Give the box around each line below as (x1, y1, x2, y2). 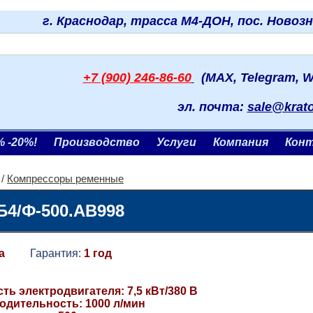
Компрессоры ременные (7, 173, 124, 184)
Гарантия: (5, 247, 84, 259)
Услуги (156, 136, 196, 148)
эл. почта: (177, 100, 247, 114)
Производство (54, 136, 140, 148)
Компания (213, 136, 268, 148)
